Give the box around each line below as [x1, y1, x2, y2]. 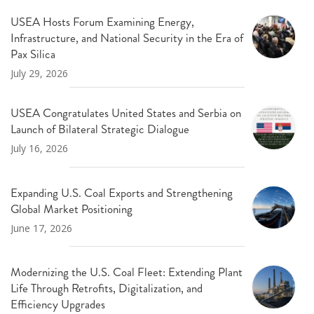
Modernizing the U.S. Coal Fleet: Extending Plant [11, 264, 243, 281]
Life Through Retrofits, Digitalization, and [11, 280, 203, 297]
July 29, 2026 [11, 67, 68, 81]
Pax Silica [11, 46, 55, 63]
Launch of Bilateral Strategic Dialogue [11, 121, 189, 138]
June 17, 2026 [11, 221, 72, 235]
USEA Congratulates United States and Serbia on [11, 104, 241, 122]
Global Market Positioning [11, 200, 132, 217]
